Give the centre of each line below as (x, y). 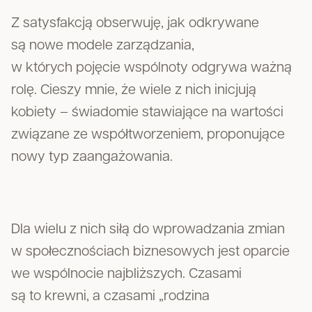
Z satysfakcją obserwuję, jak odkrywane (135, 24)
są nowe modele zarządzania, (103, 46)
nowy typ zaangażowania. (92, 157)
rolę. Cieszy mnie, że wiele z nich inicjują (134, 91)
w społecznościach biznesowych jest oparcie (150, 252)
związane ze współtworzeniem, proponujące (148, 135)
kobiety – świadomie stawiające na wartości (147, 113)
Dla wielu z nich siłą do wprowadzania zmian (148, 230)
